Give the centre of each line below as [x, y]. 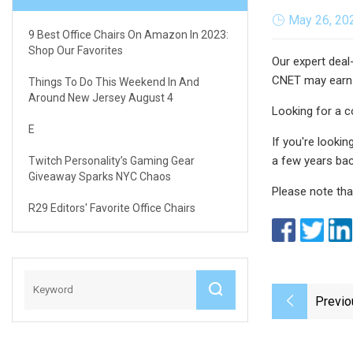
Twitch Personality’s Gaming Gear [111, 160]
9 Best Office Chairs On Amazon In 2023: [128, 34]
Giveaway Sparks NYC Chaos [100, 176]
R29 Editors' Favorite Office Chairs [112, 208]
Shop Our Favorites [76, 50]
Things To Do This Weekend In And [114, 82]
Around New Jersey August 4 [101, 97]
